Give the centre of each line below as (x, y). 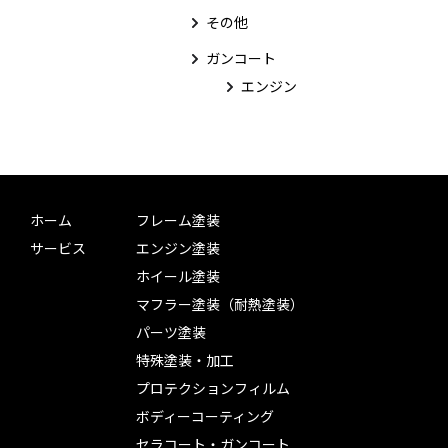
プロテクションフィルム (213, 388)
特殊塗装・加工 (185, 360)
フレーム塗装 (178, 220)
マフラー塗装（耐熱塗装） (220, 304)
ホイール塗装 (178, 276)
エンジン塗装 (178, 248)
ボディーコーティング (205, 416)
